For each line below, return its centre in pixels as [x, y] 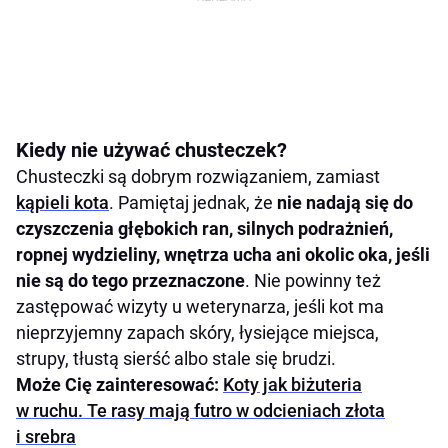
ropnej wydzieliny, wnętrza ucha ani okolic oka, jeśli [223, 255]
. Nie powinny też [313, 281]
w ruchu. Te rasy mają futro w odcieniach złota [200, 411]
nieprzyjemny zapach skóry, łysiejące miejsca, [197, 333]
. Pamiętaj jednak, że [193, 203]
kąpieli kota [62, 203]
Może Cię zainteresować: [119, 385]
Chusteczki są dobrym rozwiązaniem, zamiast [198, 177]
